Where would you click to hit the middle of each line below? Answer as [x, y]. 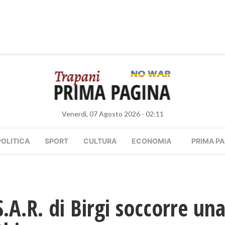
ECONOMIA [151, 141]
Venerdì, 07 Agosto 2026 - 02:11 [113, 114]
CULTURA [100, 141]
